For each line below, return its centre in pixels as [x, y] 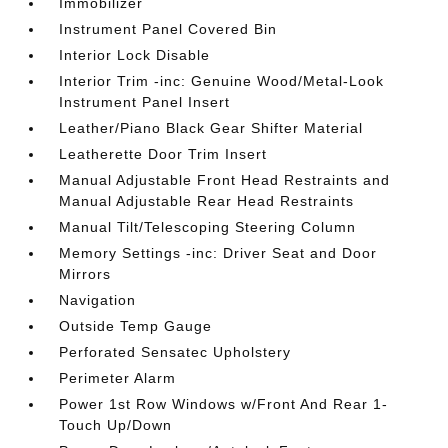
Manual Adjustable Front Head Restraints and [225, 180]
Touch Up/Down [116, 425]
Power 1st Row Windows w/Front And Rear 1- [224, 404]
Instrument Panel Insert [145, 102]
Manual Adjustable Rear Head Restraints [207, 201]
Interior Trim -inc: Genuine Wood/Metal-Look [222, 81]
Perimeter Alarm [118, 378]
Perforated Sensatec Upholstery [175, 352]
